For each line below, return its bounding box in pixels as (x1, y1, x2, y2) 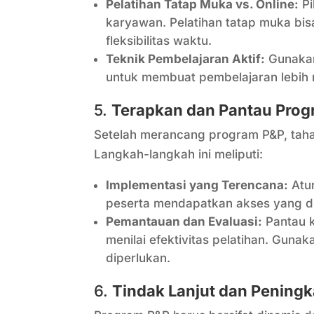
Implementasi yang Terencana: (106, 178, 289, 193)
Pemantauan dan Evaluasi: (106, 214, 263, 229)
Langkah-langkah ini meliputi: (94, 147, 264, 162)
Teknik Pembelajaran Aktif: (106, 52, 266, 67)
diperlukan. (106, 251, 171, 266)
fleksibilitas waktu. (106, 34, 212, 48)
